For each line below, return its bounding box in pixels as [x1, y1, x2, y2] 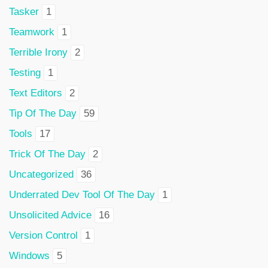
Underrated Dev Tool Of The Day [9, 188, 155, 200]
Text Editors [9, 87, 62, 99]
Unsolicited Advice [9, 209, 92, 221]
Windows [9, 249, 50, 261]
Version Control [9, 229, 78, 241]
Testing [9, 66, 41, 78]
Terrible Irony [9, 46, 68, 58]
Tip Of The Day [9, 107, 77, 119]
